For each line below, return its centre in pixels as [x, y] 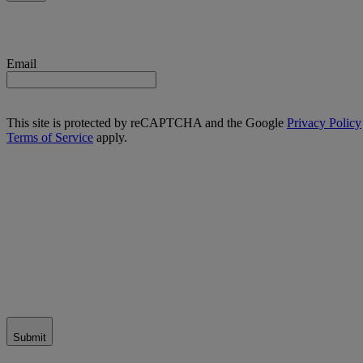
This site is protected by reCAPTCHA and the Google [147, 122]
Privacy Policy [324, 122]
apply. [110, 137]
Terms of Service [50, 137]
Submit [30, 337]
